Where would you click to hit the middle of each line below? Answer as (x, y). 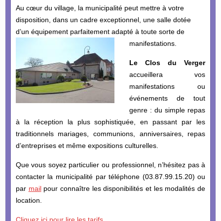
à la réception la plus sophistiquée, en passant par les (110, 122)
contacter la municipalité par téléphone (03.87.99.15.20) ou (110, 176)
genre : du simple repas (167, 110)
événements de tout (167, 98)
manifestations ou (167, 86)
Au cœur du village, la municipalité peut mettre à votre (100, 8)
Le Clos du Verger (167, 62)
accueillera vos (167, 74)
